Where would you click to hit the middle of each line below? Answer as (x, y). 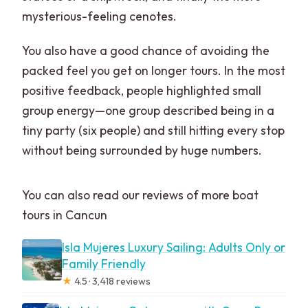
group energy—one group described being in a (148, 111)
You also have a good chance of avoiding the (146, 51)
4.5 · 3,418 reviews (111, 282)
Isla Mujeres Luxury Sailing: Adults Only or (173, 247)
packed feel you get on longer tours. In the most (154, 71)
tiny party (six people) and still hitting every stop (154, 131)
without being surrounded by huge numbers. (142, 151)
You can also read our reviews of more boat (141, 195)
